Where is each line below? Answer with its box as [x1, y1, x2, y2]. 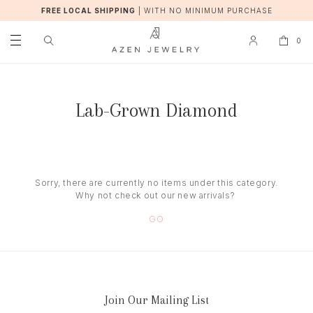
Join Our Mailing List [104, 293, 209, 307]
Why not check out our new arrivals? [75, 190, 238, 201]
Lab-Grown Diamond [75, 100, 238, 122]
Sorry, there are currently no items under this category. [35, 177, 278, 189]
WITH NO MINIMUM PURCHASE [143, 6, 272, 15]
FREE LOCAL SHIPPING [41, 6, 136, 15]
